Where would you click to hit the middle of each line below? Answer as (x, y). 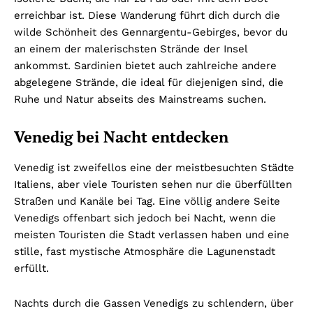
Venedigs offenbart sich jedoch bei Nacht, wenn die (145, 218)
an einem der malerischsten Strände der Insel (131, 49)
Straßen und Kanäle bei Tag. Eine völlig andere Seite (147, 201)
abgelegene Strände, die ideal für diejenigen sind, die (149, 82)
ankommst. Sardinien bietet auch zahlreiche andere (145, 65)
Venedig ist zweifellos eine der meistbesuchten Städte (154, 167)
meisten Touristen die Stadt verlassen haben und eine (152, 234)
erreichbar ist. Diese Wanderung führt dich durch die (147, 15)
